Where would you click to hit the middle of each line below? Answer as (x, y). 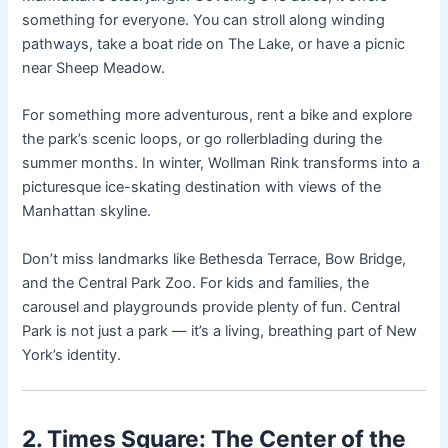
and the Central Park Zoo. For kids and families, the (196, 282)
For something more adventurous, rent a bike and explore (217, 115)
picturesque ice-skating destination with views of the (202, 187)
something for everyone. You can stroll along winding (204, 19)
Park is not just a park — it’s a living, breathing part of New (220, 330)
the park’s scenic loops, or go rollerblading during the (202, 139)
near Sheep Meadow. (94, 67)
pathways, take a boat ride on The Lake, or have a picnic (214, 43)
